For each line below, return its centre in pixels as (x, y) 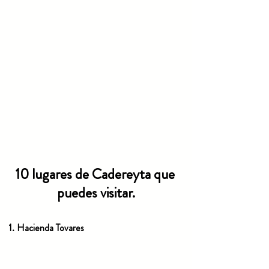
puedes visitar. (96, 193)
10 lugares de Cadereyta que (96, 174)
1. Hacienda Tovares (47, 228)
